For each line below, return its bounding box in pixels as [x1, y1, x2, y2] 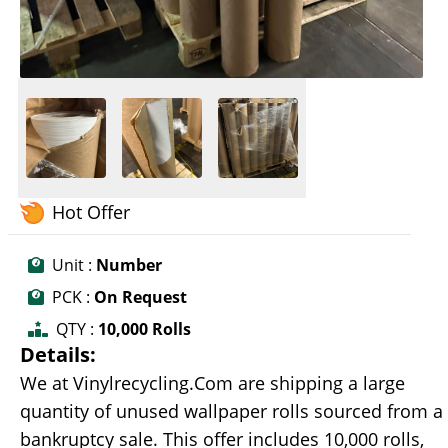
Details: [20, 341, 96, 369]
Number [92, 254, 162, 277]
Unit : [52, 254, 92, 277]
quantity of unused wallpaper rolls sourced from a [20, 399, 443, 424]
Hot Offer [52, 200, 130, 225]
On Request [90, 286, 187, 309]
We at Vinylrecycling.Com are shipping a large [20, 371, 405, 396]
